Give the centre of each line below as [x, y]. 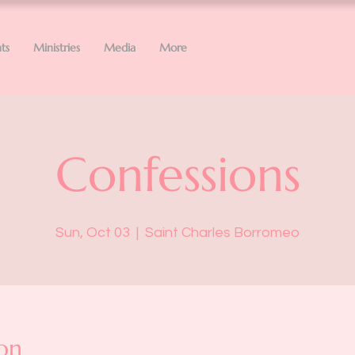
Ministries [57, 48]
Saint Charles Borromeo [222, 233]
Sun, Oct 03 [93, 233]
